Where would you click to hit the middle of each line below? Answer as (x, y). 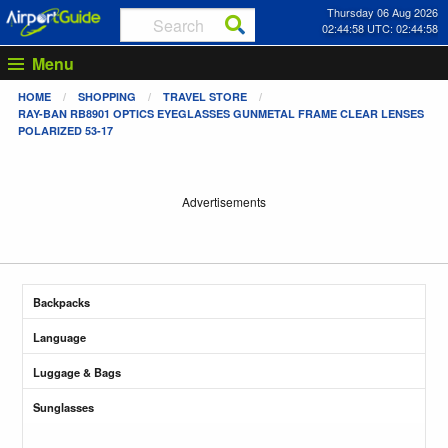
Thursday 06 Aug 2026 (382, 12)
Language (60, 336)
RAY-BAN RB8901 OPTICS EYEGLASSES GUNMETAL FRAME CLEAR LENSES (221, 113)
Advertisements (224, 202)
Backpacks (62, 301)
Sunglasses (64, 406)
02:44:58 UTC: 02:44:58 (379, 28)
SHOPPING (107, 96)
